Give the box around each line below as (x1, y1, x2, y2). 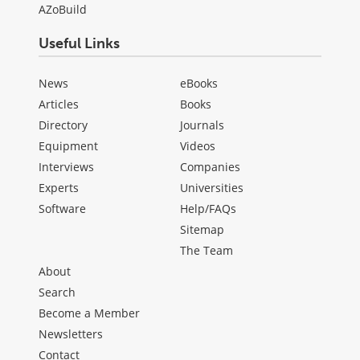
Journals (180, 117, 224, 133)
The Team (180, 243, 233, 259)
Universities (180, 180, 243, 196)
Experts (39, 180, 79, 196)
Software (39, 201, 86, 217)
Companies (180, 159, 240, 175)
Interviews (39, 159, 94, 175)
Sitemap (180, 222, 224, 238)
